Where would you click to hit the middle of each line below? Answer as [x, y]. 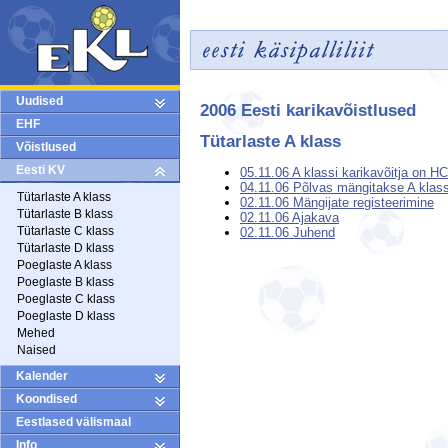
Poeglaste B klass [65, 282]
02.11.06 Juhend [287, 233]
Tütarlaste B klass [65, 214]
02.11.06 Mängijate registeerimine [337, 203]
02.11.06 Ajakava [289, 218]
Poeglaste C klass [66, 299]
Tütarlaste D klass [65, 248]
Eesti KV [40, 170]
